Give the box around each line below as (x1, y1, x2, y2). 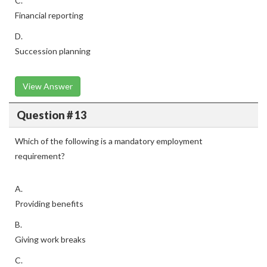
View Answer (23, 81, 73, 91)
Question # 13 (16, 108, 86, 122)
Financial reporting (15, 10, 83, 20)
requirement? (15, 151, 65, 161)
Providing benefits (15, 198, 83, 209)
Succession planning (15, 46, 91, 56)
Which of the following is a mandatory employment (15, 136, 203, 146)
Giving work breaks (15, 234, 86, 244)
